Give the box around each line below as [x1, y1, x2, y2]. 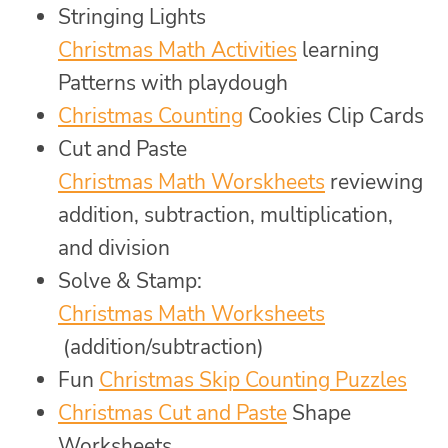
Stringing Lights [58, 2, 206, 31]
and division [58, 233, 170, 262]
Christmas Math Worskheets [58, 167, 325, 196]
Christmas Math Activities [58, 35, 297, 64]
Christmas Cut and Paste [58, 398, 287, 427]
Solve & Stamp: [58, 266, 202, 295]
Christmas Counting [58, 101, 243, 130]
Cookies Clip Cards [243, 101, 424, 130]
